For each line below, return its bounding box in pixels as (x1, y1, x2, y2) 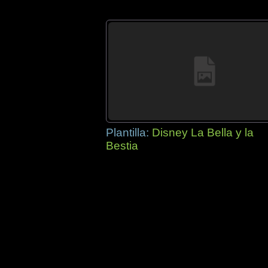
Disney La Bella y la (152, 126, 254, 139)
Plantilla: (106, 126, 152, 139)
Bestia (106, 139, 138, 152)
